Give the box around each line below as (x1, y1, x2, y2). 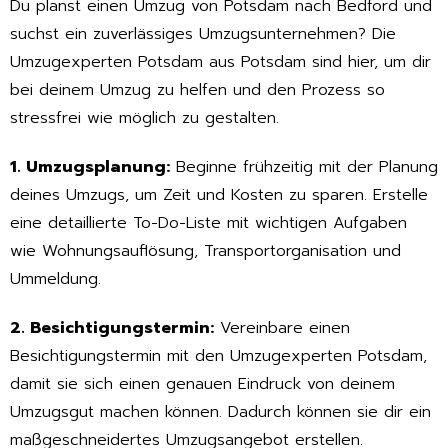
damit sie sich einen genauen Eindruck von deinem (10, 372, 395, 396)
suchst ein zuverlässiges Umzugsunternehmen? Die (10, 22, 396, 47)
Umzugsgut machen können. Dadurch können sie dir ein (10, 400, 431, 424)
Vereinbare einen (214, 316, 350, 340)
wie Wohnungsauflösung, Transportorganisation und (10, 239, 401, 264)
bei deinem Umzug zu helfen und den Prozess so (10, 78, 385, 103)
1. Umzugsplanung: (10, 155, 170, 180)
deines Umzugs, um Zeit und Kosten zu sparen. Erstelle (10, 183, 428, 208)
